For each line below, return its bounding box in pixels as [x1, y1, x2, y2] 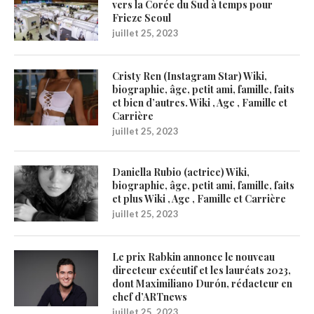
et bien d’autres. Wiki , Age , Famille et [112, 96, 287, 110]
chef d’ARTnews [112, 290, 187, 304]
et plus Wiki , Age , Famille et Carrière [112, 192, 286, 206]
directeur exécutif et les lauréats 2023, [112, 264, 291, 278]
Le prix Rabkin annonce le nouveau [112, 250, 275, 264]
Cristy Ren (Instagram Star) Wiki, [112, 69, 267, 83]
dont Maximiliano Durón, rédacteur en [112, 277, 292, 291]
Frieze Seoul [112, 11, 171, 25]
